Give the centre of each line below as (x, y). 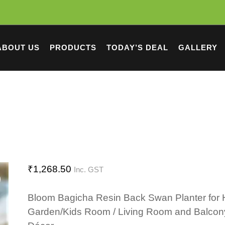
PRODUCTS (73, 47)
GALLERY (198, 47)
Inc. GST (88, 170)
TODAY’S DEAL (137, 47)
